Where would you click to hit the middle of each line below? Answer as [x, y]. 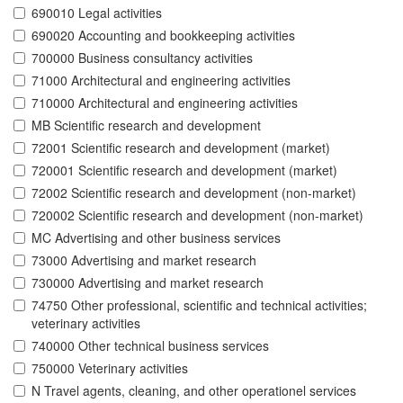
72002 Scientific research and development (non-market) [194, 193]
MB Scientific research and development [146, 125]
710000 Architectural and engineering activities [165, 103]
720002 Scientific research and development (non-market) [197, 215]
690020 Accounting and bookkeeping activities [163, 36]
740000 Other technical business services [150, 346]
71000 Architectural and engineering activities [161, 81]
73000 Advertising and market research [144, 260]
